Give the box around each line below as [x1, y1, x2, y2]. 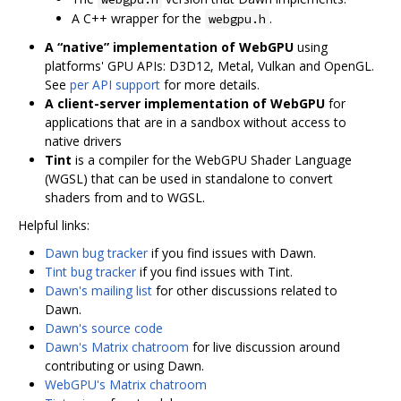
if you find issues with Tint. [136, 262, 293, 280]
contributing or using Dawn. [45, 356, 204, 374]
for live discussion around [189, 337, 340, 355]
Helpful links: [18, 216, 90, 234]
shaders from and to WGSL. [45, 188, 205, 206]
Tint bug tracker [45, 262, 136, 280]
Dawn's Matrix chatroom [45, 337, 189, 355]
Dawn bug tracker [45, 243, 148, 261]
